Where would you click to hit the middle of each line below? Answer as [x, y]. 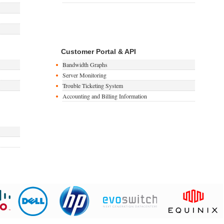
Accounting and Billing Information [104, 96]
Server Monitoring [84, 75]
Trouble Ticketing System [92, 85]
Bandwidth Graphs [85, 64]
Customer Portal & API [98, 51]
